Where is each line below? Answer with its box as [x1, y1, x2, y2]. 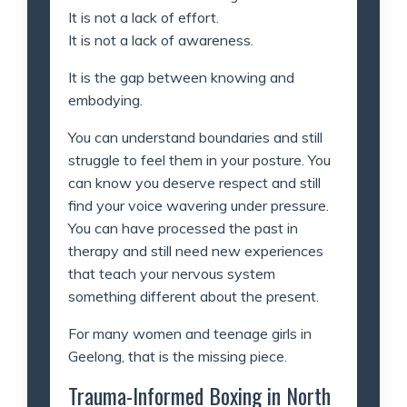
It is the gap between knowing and [68, 67, 294, 86]
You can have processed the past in [68, 218, 298, 237]
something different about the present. [68, 286, 319, 305]
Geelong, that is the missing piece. [68, 346, 287, 365]
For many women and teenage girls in [68, 323, 312, 342]
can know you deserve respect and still [68, 173, 321, 192]
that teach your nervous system [68, 263, 275, 283]
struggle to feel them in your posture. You [68, 150, 331, 169]
